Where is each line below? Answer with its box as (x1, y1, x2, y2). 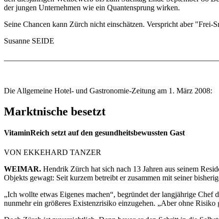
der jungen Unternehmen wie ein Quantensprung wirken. (4, 3, 180, 12)
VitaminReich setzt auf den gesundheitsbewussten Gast (4, 129, 185, 137)
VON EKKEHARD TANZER (4, 148, 101, 156)
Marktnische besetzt (4, 105, 106, 118)
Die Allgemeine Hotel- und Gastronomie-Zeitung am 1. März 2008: (4, 87, 212, 95)
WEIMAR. (4, 164, 41, 173)
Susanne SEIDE (4, 37, 54, 45)
